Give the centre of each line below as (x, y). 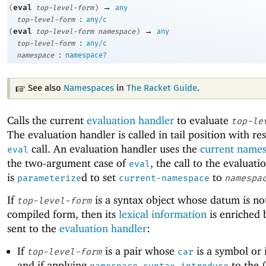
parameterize (49, 178)
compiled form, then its (63, 214)
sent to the (33, 229)
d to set (100, 177)
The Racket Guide (162, 88)
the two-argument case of (68, 163)
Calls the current (47, 120)
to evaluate (203, 120)
